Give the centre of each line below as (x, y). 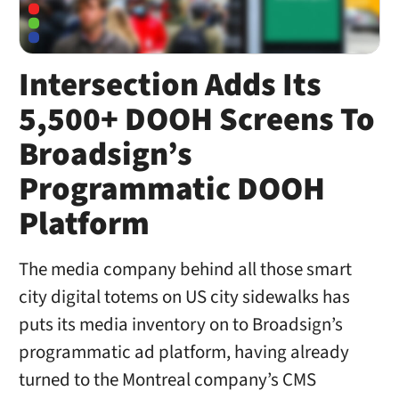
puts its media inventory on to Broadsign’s (180, 325)
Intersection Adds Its (170, 85)
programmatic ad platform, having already (183, 353)
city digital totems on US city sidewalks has (184, 297)
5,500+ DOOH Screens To (196, 120)
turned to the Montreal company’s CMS (167, 380)
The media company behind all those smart (185, 270)
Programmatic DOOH (171, 189)
